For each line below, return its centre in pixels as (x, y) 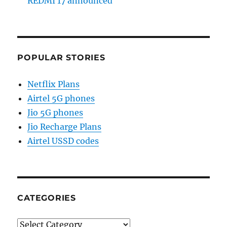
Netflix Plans (54, 84)
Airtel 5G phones (61, 98)
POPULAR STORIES (61, 57)
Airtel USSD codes (63, 141)
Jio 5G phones (55, 112)
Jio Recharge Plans (65, 126)
